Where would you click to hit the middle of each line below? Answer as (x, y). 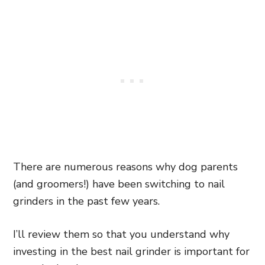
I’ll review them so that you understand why (121, 234)
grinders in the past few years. (86, 201)
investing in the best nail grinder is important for (131, 251)
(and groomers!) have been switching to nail (119, 184)
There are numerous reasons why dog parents (125, 167)
